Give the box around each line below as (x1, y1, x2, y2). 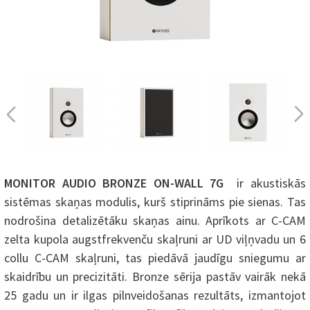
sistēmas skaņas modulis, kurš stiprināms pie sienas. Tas (4, 194, 306, 210)
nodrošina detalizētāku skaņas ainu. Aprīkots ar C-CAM (4, 212, 306, 229)
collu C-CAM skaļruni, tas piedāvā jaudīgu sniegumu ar (4, 250, 306, 266)
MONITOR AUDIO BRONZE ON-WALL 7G (4, 175, 230, 192)
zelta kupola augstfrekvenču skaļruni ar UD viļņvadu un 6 (4, 231, 306, 248)
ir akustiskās (230, 175, 307, 192)
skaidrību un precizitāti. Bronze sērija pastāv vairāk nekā (4, 268, 306, 285)
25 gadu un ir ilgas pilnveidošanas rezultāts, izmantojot (4, 287, 306, 304)
